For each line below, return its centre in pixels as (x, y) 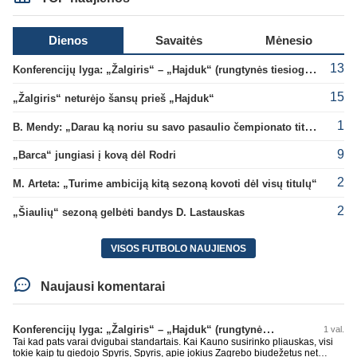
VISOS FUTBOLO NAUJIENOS (178, 248)
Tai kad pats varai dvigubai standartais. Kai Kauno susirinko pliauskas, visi (173, 342)
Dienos (68, 41)
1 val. (334, 330)
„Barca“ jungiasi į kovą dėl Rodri (94, 155)
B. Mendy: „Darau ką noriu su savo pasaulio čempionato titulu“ (311, 126)
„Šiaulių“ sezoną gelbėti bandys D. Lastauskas (129, 212)
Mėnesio (289, 41)
